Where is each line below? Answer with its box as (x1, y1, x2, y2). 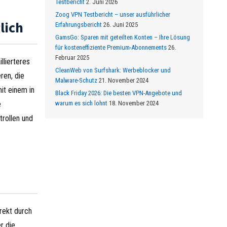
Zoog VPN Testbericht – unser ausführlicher (55, 11, 170, 18)
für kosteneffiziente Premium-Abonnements (55, 44, 167, 51)
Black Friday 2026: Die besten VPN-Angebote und (55, 89, 182, 97)
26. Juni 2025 (103, 21, 138, 28)
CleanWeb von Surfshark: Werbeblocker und (55, 66, 171, 74)
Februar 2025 (55, 54, 89, 61)
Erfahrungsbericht (55, 21, 102, 28)
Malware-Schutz (55, 77, 97, 84)
